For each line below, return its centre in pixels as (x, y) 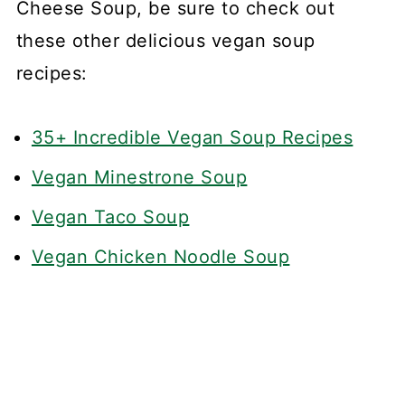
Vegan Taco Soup (110, 217)
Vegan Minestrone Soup (139, 178)
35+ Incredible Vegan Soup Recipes (192, 138)
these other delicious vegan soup (165, 41)
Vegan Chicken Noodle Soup (160, 257)
